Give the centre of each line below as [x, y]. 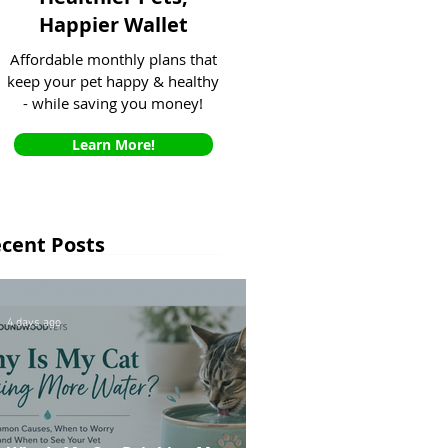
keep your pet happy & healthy [113, 81]
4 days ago [34, 323]
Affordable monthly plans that [113, 59]
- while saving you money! [113, 103]
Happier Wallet [113, 24]
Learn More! [113, 144]
